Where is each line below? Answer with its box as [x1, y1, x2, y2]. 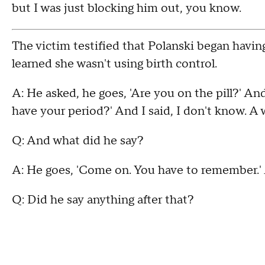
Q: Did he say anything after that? [12, 192, 194, 208]
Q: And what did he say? [12, 132, 144, 148]
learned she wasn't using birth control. [12, 56, 217, 72]
